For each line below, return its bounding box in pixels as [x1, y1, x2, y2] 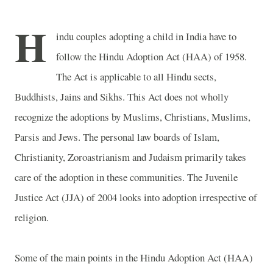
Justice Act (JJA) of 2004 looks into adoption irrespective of [15, 190, 257, 204]
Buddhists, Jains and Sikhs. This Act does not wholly [15, 90, 229, 104]
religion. [15, 210, 49, 224]
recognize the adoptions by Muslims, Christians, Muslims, [15, 110, 250, 124]
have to [207, 29, 236, 43]
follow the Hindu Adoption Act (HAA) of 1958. [56, 49, 247, 63]
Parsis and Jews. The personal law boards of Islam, [15, 130, 219, 144]
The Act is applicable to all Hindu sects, [56, 69, 216, 83]
